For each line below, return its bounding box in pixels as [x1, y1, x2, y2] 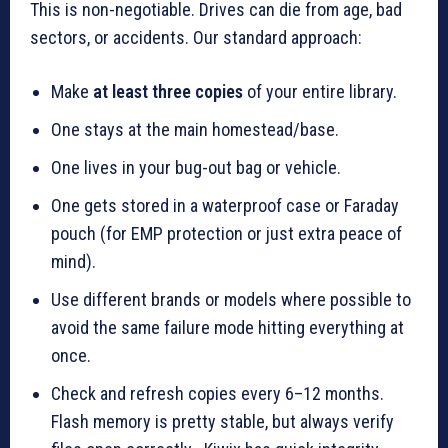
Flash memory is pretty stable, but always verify [51, 410, 394, 432]
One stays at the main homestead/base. [51, 118, 339, 140]
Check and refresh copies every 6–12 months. [51, 382, 384, 404]
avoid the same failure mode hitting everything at [51, 316, 404, 338]
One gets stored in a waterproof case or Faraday [51, 194, 399, 216]
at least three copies [93, 80, 243, 102]
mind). [51, 250, 96, 272]
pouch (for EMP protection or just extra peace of [51, 222, 402, 244]
